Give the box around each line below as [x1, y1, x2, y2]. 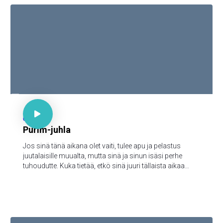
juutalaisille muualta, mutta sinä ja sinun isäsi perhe [23, 152, 182, 160]
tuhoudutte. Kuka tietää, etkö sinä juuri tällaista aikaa [23, 162, 185, 170]
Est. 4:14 [24, 95, 51, 103]
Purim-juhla [23, 124, 71, 135]
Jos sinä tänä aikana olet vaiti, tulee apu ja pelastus [23, 142, 181, 150]
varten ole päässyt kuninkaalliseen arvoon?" [23, 172, 159, 180]
